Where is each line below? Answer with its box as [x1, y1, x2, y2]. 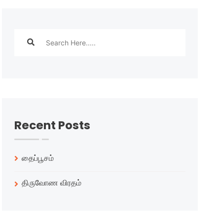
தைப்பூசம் [22, 152, 54, 164]
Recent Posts [14, 117, 91, 133]
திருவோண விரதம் [22, 177, 84, 188]
